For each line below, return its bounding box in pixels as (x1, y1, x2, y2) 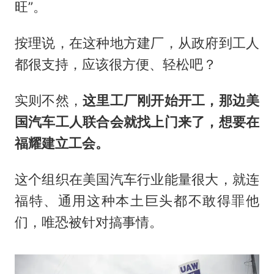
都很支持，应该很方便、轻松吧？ (14, 56, 217, 73)
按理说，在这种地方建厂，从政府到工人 (14, 35, 260, 51)
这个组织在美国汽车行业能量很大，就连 (14, 171, 260, 188)
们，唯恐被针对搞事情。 (14, 214, 163, 231)
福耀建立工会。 (14, 135, 109, 152)
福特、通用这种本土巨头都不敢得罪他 (14, 193, 260, 209)
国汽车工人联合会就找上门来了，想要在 (14, 114, 260, 130)
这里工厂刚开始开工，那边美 (83, 92, 260, 109)
